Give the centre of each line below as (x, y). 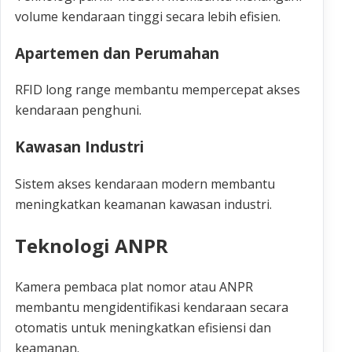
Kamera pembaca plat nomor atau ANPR (134, 286)
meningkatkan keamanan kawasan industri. (143, 204)
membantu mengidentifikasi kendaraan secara (152, 307)
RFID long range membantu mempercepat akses (158, 90)
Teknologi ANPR (92, 245)
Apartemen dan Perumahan (117, 53)
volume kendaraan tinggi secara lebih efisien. (148, 16)
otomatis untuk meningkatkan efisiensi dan (143, 327)
